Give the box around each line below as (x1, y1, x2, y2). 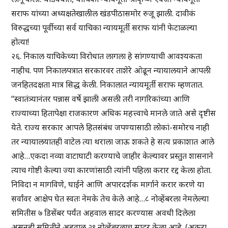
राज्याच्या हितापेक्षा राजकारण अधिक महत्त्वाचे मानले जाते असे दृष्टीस (11, 107, 216, 119)
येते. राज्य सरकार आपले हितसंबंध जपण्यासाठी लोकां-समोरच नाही (11, 122, 210, 133)
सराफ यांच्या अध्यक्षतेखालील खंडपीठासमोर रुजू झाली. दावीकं (11, 8, 196, 19)
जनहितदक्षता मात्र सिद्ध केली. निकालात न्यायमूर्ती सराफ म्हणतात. (11, 79, 204, 91)
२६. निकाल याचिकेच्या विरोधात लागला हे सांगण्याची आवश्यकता (11, 50, 203, 62)
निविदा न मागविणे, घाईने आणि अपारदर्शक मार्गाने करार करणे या (11, 179, 205, 190)
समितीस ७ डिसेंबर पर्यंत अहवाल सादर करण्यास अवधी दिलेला (11, 207, 196, 219)
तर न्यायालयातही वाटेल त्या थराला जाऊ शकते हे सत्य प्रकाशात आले (11, 136, 215, 148)
